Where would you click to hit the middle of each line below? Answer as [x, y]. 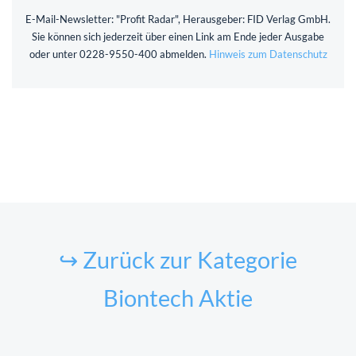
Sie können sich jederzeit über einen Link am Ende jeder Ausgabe [178, 36]
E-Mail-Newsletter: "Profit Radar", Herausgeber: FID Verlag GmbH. [178, 19]
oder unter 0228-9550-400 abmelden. [119, 54]
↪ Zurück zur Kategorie [178, 259]
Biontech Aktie [178, 298]
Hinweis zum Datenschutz [268, 54]
